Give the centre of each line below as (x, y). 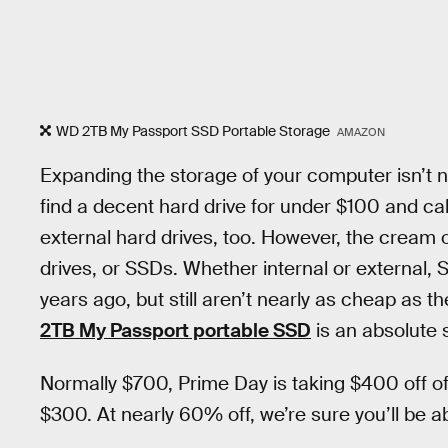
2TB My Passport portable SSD (175, 330)
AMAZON (360, 132)
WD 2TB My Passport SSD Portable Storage (194, 131)
